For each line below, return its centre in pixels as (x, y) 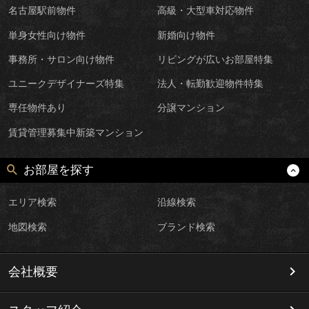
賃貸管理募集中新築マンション (76, 132)
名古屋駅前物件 (42, 11)
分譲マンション (191, 108)
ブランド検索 (187, 227)
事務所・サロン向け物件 (61, 59)
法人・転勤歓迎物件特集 (211, 84)
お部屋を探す (59, 170)
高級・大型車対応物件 (206, 11)
